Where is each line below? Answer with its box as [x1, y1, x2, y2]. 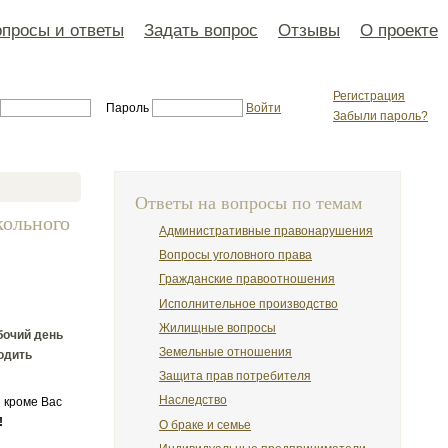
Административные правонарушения [159, 224, 373, 238]
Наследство [159, 393, 227, 408]
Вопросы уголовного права [159, 248, 312, 263]
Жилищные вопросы [159, 320, 276, 335]
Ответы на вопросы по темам [135, 193, 362, 213]
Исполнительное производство [159, 296, 338, 311]
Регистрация [333, 89, 405, 103]
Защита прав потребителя [159, 369, 311, 384]
